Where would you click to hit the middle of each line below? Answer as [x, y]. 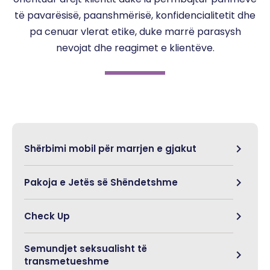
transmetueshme [67, 261]
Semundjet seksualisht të [86, 248]
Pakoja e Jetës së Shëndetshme [101, 183]
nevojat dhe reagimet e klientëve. [135, 48]
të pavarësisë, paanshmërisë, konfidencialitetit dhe [135, 15]
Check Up [47, 216]
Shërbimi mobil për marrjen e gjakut [110, 149]
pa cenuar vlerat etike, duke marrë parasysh [135, 31]
